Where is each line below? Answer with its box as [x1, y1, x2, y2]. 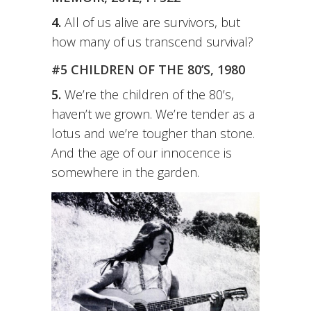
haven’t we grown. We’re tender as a [51, 106, 255, 123]
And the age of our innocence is [51, 144, 232, 162]
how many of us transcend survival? [51, 33, 253, 51]
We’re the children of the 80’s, [61, 86, 234, 103]
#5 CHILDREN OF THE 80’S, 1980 [51, 61, 245, 78]
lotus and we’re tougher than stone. [51, 125, 255, 142]
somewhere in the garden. [51, 164, 199, 181]
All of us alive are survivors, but [61, 14, 240, 31]
